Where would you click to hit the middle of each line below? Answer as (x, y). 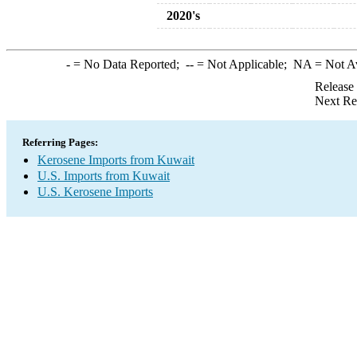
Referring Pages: (60, 142)
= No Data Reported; (127, 64)
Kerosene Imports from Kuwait (116, 160)
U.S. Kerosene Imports (95, 192)
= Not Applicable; (243, 64)
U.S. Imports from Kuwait (104, 176)
